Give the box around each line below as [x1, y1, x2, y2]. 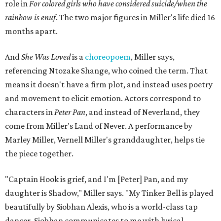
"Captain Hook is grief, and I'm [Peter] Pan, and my [5, 174, 188, 184]
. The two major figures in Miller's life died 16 [56, 12, 215, 22]
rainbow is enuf [5, 12, 56, 22]
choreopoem [85, 52, 131, 62]
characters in [5, 107, 54, 117]
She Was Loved [21, 52, 71, 62]
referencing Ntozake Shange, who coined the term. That [5, 66, 208, 75]
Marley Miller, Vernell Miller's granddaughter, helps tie [5, 135, 205, 145]
